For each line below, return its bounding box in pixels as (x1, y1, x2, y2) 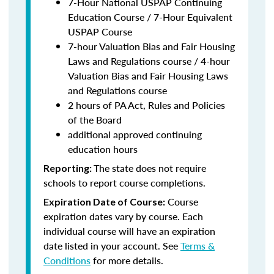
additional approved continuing (68, 127, 202, 141)
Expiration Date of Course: (43, 196, 165, 207)
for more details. (91, 253, 163, 267)
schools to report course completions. (43, 176, 206, 190)
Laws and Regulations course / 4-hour (68, 54, 230, 68)
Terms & (180, 239, 215, 253)
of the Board (68, 113, 122, 127)
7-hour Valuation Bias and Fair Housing (68, 39, 235, 53)
